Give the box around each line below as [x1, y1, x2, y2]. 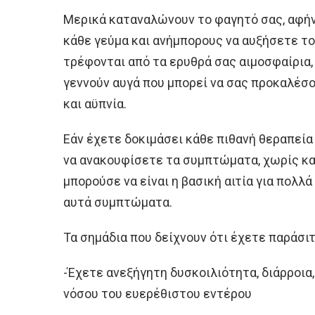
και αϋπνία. [63, 96, 127, 111]
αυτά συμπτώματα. [63, 194, 172, 210]
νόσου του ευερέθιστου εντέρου [63, 285, 252, 301]
